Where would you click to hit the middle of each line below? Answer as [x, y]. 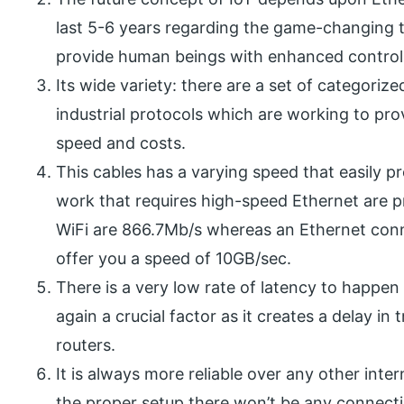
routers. [86, 344]
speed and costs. [121, 142]
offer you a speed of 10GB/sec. [174, 258]
